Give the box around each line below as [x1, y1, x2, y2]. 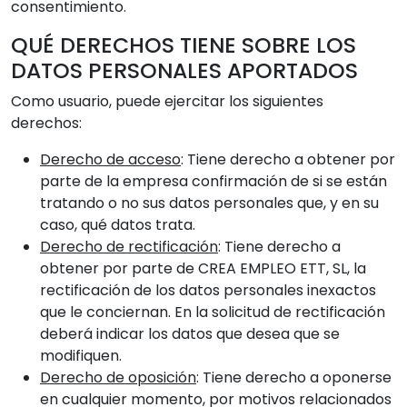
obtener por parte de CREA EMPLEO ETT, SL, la [40, 258, 366, 279]
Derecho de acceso [40, 149, 181, 170]
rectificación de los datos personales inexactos [40, 280, 376, 301]
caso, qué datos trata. [40, 214, 195, 235]
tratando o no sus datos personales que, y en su [40, 193, 379, 213]
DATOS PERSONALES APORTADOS [11, 55, 358, 85]
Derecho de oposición [40, 367, 196, 388]
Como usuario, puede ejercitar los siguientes [11, 91, 323, 112]
